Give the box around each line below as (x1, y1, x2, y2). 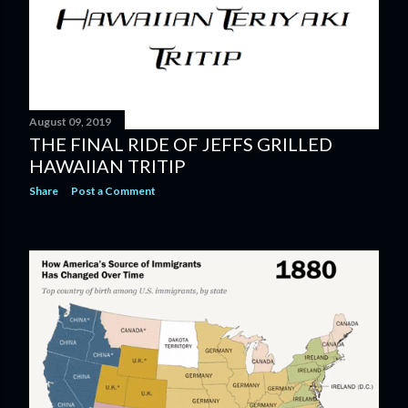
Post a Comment (71, 184, 156, 198)
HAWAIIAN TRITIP (29, 155, 186, 177)
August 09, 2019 (29, 115, 111, 128)
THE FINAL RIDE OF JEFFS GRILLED (29, 133, 332, 155)
